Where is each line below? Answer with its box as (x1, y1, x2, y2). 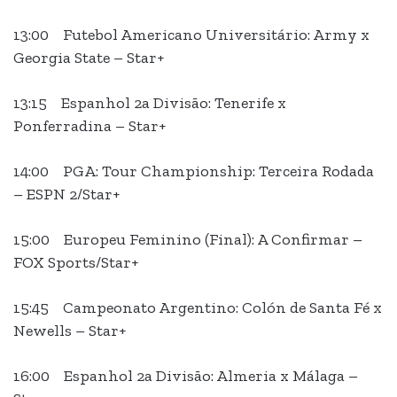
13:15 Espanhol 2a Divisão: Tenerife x (13, 93, 286, 113)
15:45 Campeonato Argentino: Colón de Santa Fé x (13, 298, 382, 318)
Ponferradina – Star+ (13, 116, 166, 136)
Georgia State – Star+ (13, 48, 164, 68)
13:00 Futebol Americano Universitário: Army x (13, 25, 370, 45)
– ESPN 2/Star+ (13, 184, 120, 205)
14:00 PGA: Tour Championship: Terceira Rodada (13, 161, 374, 182)
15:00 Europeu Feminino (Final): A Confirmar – (13, 230, 362, 250)
